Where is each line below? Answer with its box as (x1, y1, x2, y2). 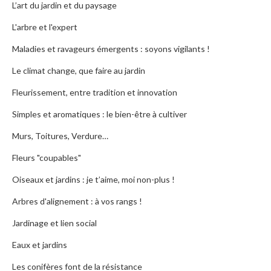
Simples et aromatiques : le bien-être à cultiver (12, 109, 187, 120)
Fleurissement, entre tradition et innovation (12, 87, 177, 98)
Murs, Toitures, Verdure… (12, 131, 108, 142)
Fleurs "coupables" (12, 152, 81, 163)
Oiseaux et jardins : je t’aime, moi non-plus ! (12, 174, 175, 185)
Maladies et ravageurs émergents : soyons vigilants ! (12, 44, 210, 54)
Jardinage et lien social (12, 218, 97, 229)
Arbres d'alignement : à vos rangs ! (12, 196, 142, 207)
